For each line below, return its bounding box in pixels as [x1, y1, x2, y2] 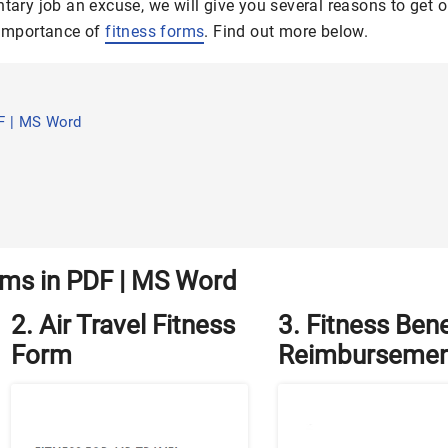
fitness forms [105, 22, 205, 41]
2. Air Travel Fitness [10, 310, 235, 340]
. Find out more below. [204, 22, 369, 41]
